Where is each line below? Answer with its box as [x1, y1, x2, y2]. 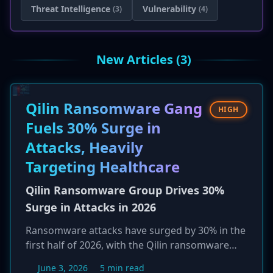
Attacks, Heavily [26, 137, 143, 157]
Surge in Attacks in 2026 [26, 200, 156, 214]
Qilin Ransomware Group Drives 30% [26, 183, 224, 197]
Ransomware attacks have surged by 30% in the [26, 224, 246, 237]
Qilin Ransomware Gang [26, 98, 202, 118]
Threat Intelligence [31, 3, 110, 15]
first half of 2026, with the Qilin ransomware [26, 238, 229, 252]
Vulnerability [143, 3, 196, 15]
